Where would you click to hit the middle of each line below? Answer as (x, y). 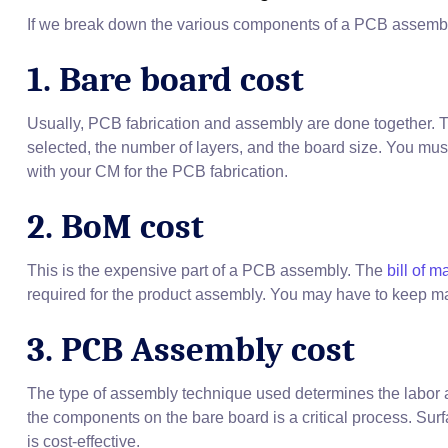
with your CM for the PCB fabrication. (157, 172)
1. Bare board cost (165, 80)
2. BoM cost (115, 227)
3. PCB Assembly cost (191, 350)
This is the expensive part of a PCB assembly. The (207, 271)
